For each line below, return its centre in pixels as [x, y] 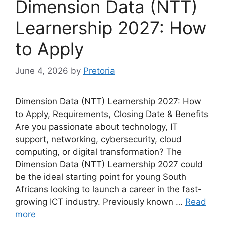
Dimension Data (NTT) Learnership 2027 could [109, 164]
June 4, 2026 [42, 71]
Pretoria [99, 71]
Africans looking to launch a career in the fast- [108, 189]
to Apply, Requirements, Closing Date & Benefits [112, 114]
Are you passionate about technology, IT [96, 127]
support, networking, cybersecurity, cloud [98, 139]
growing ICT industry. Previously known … [100, 202]
